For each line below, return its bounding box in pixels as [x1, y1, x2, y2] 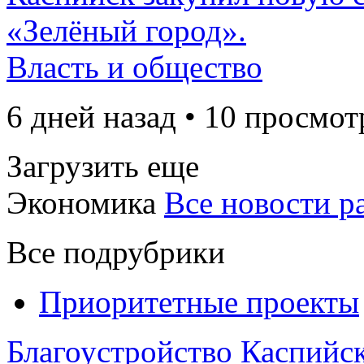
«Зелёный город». [6, 13, 246, 48]
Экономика [6, 185, 156, 220]
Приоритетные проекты [39, 284, 359, 319]
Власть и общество [6, 50, 262, 84]
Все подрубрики [6, 235, 225, 270]
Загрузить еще [6, 149, 199, 184]
